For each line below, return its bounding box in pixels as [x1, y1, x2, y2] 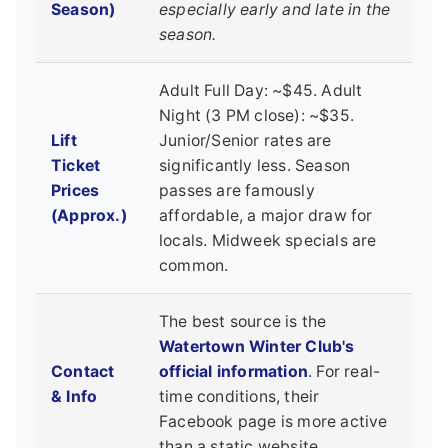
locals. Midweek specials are [159, 231, 377, 250]
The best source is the [159, 312, 327, 331]
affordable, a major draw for [159, 206, 373, 225]
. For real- [308, 362, 381, 381]
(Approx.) [51, 206, 127, 225]
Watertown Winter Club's [159, 337, 355, 356]
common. [159, 256, 229, 275]
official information [159, 362, 308, 381]
